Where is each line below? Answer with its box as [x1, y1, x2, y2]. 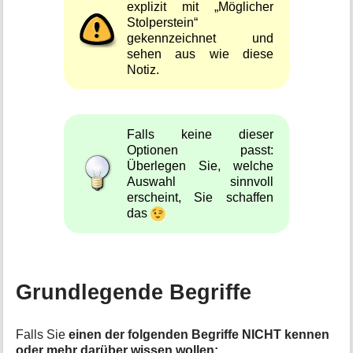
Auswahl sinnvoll [127, 173, 273, 188]
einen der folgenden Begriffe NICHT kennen [69, 327, 330, 341]
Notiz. [127, 61, 160, 76]
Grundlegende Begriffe [16, 280, 252, 305]
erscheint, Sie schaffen [127, 189, 273, 204]
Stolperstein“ [127, 14, 199, 29]
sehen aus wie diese [127, 46, 273, 61]
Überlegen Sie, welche [127, 158, 273, 173]
